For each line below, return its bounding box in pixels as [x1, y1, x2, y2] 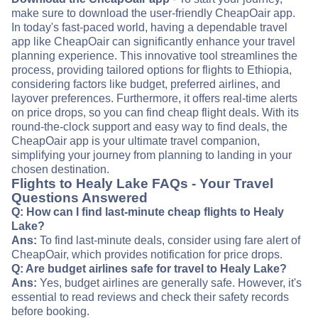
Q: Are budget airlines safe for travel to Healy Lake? [11, 263, 287, 275]
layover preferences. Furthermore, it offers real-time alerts [11, 92, 297, 105]
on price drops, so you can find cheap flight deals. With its [11, 106, 299, 119]
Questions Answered [11, 190, 148, 206]
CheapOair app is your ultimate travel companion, [11, 135, 260, 148]
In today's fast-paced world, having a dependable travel [11, 21, 287, 34]
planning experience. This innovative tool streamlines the [11, 50, 297, 62]
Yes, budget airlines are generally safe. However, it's [37, 277, 302, 290]
